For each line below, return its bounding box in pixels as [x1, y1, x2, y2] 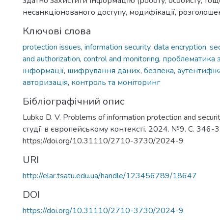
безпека [144, 65, 174, 76]
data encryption [154, 42, 206, 53]
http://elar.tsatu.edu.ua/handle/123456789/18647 [23, 170, 197, 181]
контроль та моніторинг [71, 77, 160, 88]
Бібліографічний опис [23, 95, 124, 108]
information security [84, 42, 150, 53]
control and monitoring [83, 54, 159, 64]
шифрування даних [67, 65, 140, 76]
